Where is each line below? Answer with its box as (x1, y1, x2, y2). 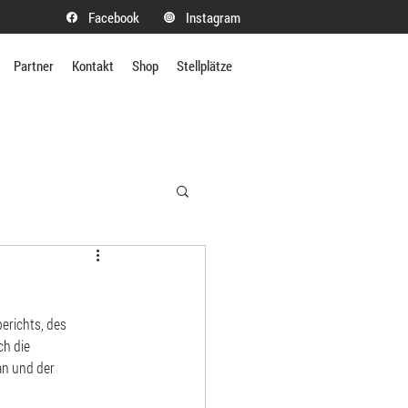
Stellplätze (177, 56, 232, 75)
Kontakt (72, 56, 114, 75)
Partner (14, 56, 54, 75)
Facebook (88, 8, 139, 26)
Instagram (186, 8, 240, 26)
